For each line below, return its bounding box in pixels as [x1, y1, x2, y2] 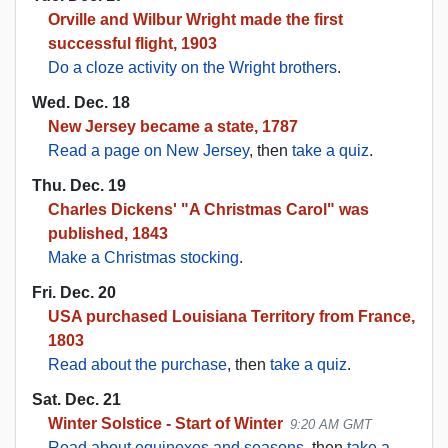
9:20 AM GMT [290, 417, 373, 433]
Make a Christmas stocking [48, 249, 239, 267]
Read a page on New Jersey [48, 141, 249, 159]
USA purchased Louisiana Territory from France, [48, 308, 415, 326]
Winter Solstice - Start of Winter [48, 415, 283, 433]
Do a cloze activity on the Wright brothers [48, 58, 337, 76]
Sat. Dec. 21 [32, 391, 121, 409]
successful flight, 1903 [48, 34, 217, 52]
